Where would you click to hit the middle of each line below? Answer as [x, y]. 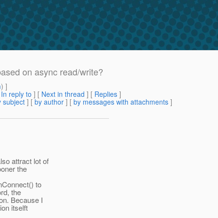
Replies [106, 94]
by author [49, 102]
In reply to [16, 94]
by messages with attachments [121, 102]
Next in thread [63, 94]
